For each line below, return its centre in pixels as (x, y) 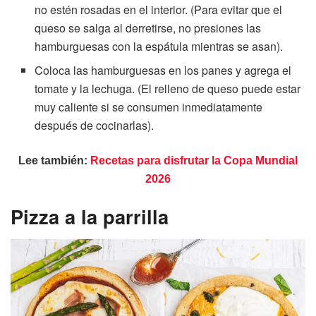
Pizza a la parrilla (90, 217)
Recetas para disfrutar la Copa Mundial (194, 160)
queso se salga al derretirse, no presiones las (148, 28)
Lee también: (54, 160)
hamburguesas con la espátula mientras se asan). (159, 46)
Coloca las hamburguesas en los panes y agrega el (163, 70)
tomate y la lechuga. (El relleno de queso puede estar (168, 88)
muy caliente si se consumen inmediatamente (149, 107)
